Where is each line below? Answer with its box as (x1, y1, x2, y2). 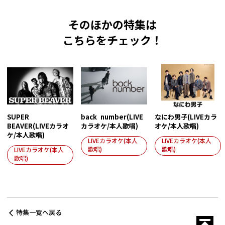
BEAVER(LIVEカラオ (7, 123, 69, 130)
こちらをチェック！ (63, 35, 162, 46)
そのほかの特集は (68, 19, 157, 31)
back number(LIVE (81, 114, 143, 121)
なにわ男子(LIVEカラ (155, 114, 217, 121)
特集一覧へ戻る (16, 209, 62, 216)
